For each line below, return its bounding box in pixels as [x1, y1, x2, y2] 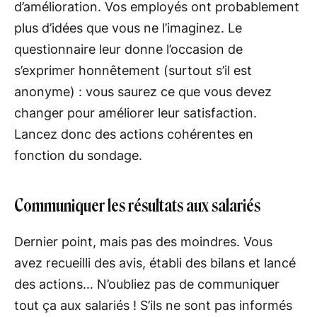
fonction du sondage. [14, 147, 142, 163]
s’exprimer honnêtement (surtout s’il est [14, 62, 252, 78]
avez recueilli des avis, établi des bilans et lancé [14, 255, 296, 270]
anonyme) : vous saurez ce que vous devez [14, 83, 272, 99]
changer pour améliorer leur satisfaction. [14, 105, 257, 120]
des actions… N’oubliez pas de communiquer [14, 276, 279, 292]
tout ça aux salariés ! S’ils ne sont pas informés [14, 297, 292, 313]
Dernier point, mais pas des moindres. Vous [14, 234, 272, 249]
